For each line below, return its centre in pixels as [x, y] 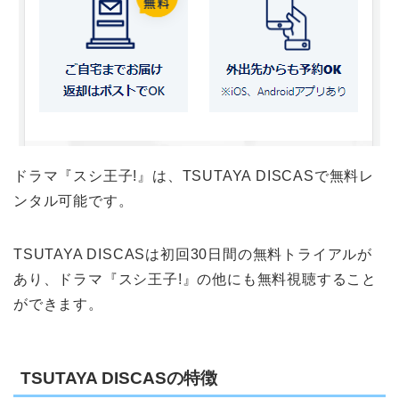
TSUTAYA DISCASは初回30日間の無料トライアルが [193, 255]
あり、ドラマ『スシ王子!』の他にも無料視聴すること [195, 280]
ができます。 [58, 305]
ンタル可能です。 [73, 201]
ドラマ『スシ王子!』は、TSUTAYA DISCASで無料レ [194, 176]
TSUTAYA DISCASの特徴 [119, 378]
